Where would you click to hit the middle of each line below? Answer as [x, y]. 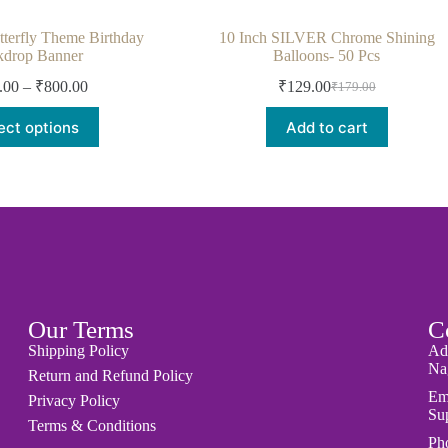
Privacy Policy [74, 401]
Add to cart [326, 127]
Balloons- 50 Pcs [327, 56]
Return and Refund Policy [111, 376]
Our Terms [81, 330]
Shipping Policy [79, 351]
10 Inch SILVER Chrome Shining [326, 38]
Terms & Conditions [92, 426]
